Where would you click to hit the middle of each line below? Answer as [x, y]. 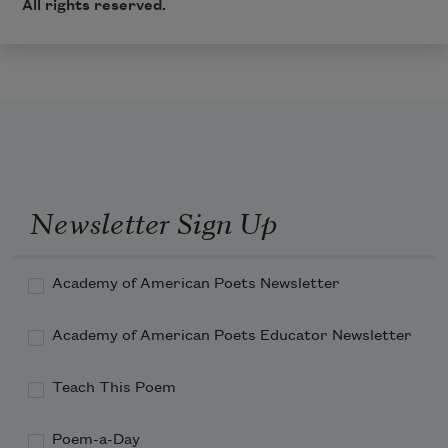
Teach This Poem [114, 387]
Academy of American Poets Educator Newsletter [232, 335]
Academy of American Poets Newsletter [196, 283]
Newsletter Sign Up [153, 221]
